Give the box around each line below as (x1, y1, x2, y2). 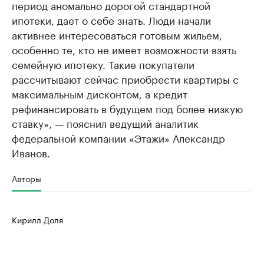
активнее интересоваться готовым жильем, (12, 27, 222, 42)
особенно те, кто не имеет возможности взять (12, 41, 236, 57)
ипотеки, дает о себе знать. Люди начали (12, 12, 211, 27)
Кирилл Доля (12, 213, 63, 226)
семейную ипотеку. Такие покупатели (12, 56, 194, 71)
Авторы (12, 171, 41, 184)
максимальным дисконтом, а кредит (12, 85, 187, 101)
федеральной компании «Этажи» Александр (12, 130, 225, 145)
